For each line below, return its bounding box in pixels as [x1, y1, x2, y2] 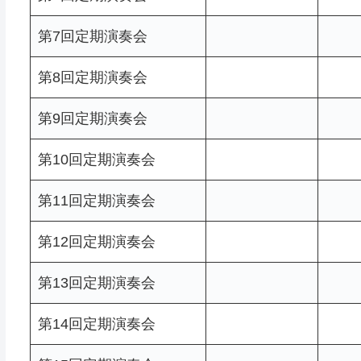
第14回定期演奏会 [37, 315, 156, 332]
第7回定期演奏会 [37, 27, 147, 44]
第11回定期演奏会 [37, 192, 156, 209]
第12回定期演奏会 [37, 233, 156, 250]
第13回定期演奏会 [37, 274, 156, 291]
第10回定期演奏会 [37, 151, 156, 168]
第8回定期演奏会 [37, 68, 147, 85]
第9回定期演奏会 [37, 110, 147, 127]
